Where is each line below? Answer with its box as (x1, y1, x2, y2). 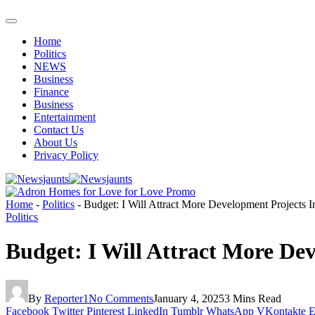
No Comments (89, 292, 153, 304)
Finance (34, 86, 69, 98)
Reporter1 (44, 292, 89, 304)
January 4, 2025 (153, 292, 224, 304)
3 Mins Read (224, 292, 281, 304)
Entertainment (34, 111, 96, 123)
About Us (34, 136, 77, 148)
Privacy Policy (34, 149, 98, 161)
